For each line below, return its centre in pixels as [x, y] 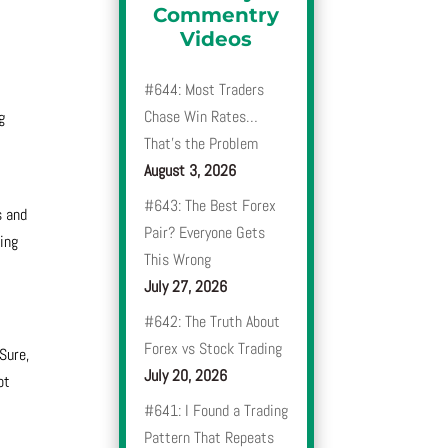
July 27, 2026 [186, 287]
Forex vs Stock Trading [213, 349]
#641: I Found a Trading [216, 411]
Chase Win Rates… [201, 117]
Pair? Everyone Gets [205, 233]
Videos [216, 39]
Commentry [216, 15]
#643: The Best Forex [210, 206]
